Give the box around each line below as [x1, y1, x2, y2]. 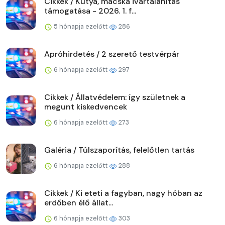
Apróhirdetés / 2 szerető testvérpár [44, 48, 179, 59]
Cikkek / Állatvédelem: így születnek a [44, 91, 185, 102]
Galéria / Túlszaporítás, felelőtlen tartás [44, 144, 194, 155]
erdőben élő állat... [44, 197, 113, 208]
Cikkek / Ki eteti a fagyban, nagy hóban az [44, 187, 202, 198]
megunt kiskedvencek [44, 101, 127, 112]
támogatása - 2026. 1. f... [44, 5, 136, 16]
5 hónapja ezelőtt [52, 22, 109, 31]
